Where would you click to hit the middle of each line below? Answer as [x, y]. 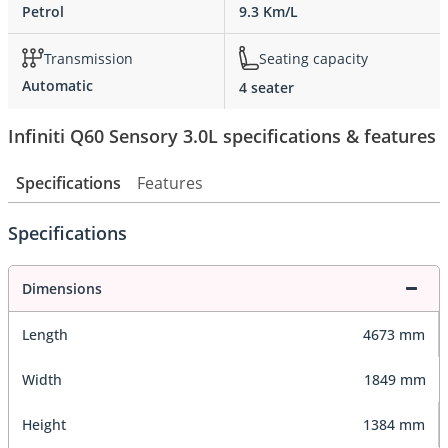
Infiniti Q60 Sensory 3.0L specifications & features [222, 136]
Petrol [43, 12]
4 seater [266, 88]
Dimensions [62, 289]
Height [44, 425]
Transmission [88, 58]
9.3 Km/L [268, 12]
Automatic [57, 86]
